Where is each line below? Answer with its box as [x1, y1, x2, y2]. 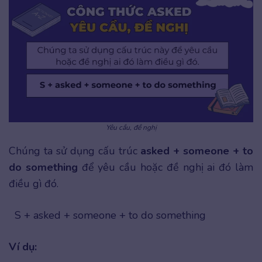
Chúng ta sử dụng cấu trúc [9, 144, 137, 158]
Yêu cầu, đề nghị [105, 123, 157, 133]
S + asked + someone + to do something [15, 208, 206, 223]
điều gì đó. [9, 177, 58, 191]
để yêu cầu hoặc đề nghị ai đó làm [81, 160, 254, 175]
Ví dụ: [9, 240, 40, 254]
